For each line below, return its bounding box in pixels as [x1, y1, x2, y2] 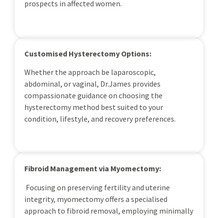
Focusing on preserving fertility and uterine [24, 182, 170, 192]
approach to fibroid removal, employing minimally [24, 205, 193, 216]
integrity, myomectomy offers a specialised [24, 194, 167, 204]
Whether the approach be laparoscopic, [24, 67, 156, 77]
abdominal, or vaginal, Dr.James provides [24, 79, 161, 89]
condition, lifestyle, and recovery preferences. [24, 114, 176, 124]
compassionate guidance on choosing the [24, 91, 163, 100]
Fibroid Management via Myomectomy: [24, 163, 161, 174]
